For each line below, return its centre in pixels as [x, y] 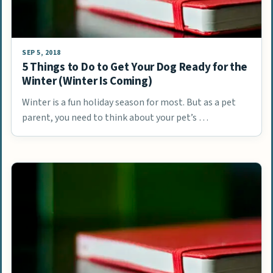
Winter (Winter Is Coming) [87, 81]
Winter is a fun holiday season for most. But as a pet [129, 102]
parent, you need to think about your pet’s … [115, 117]
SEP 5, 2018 [41, 52]
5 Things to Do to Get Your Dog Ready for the [135, 67]
